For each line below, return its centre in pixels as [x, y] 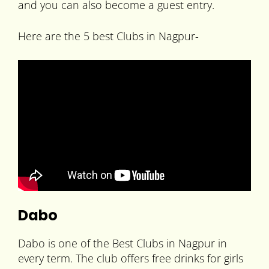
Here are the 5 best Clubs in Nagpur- [108, 36]
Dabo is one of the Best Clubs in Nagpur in [122, 243]
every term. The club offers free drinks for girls [131, 258]
